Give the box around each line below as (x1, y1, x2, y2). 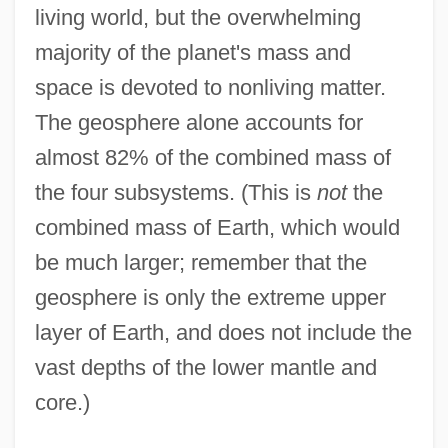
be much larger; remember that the (34, 249, 367, 275)
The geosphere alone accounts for (34, 109, 363, 135)
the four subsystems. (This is (34, 179, 317, 205)
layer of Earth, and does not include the (34, 319, 412, 345)
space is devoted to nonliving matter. (34, 74, 386, 100)
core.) (34, 389, 90, 415)
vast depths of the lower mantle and (34, 354, 377, 380)
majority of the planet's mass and (34, 39, 351, 65)
